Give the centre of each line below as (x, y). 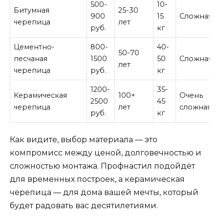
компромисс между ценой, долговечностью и (106, 153)
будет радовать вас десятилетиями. (84, 206)
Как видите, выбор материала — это (84, 140)
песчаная (31, 58)
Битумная (32, 10)
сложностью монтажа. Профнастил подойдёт (102, 166)
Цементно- (34, 47)
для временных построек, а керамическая (97, 179)
